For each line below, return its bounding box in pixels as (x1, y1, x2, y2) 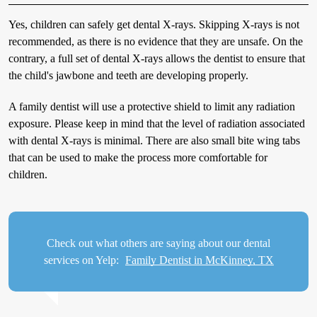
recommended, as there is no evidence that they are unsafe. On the (8, 35, 303, 49)
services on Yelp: (43, 253, 122, 267)
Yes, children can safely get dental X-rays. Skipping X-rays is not (8, 18, 299, 32)
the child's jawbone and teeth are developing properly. (8, 69, 248, 83)
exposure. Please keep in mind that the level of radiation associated (8, 117, 305, 131)
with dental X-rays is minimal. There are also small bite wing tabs (8, 134, 300, 148)
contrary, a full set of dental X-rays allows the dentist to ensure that (8, 52, 305, 66)
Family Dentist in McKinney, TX (125, 253, 274, 267)
